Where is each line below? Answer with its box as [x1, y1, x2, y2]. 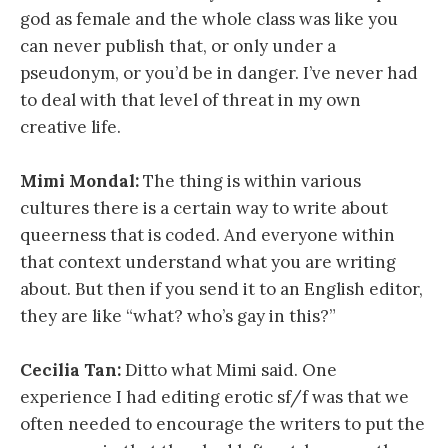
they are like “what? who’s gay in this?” [20, 305, 336, 328]
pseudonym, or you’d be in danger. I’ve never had [20, 61, 418, 84]
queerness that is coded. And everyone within [20, 224, 395, 247]
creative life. [20, 115, 121, 138]
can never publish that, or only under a [20, 34, 336, 57]
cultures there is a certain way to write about [20, 197, 388, 220]
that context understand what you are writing [20, 251, 396, 274]
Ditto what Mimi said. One [121, 359, 337, 382]
